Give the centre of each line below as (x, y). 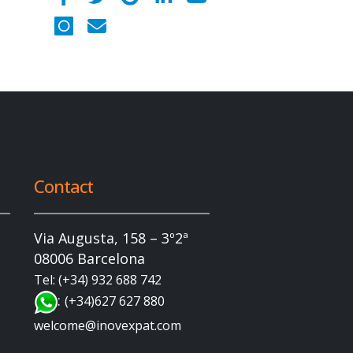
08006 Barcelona (90, 258)
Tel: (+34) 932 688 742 (98, 280)
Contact (63, 186)
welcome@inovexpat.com (108, 325)
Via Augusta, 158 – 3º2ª (111, 238)
